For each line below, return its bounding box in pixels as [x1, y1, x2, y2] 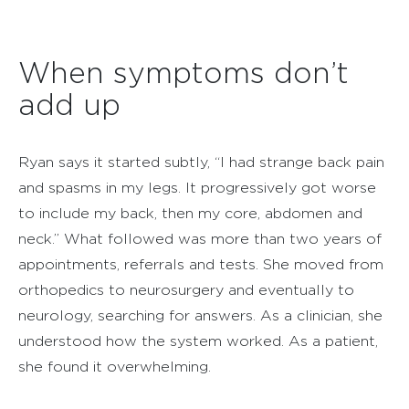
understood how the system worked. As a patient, [18, 332, 378, 349]
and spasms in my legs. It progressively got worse [18, 179, 376, 195]
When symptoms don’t [18, 56, 349, 88]
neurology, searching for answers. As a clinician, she [18, 307, 383, 323]
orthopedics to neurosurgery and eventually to [18, 281, 354, 298]
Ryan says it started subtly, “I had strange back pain [18, 153, 384, 170]
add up [18, 88, 121, 120]
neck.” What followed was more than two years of [18, 230, 382, 246]
